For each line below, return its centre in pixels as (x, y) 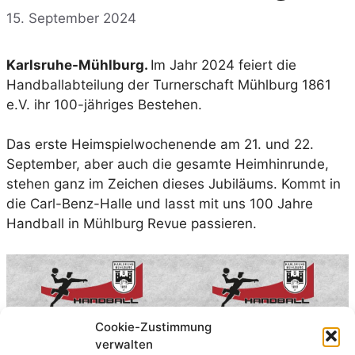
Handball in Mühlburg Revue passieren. (132, 224)
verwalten (124, 344)
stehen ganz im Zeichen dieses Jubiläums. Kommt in (174, 184)
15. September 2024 (71, 18)
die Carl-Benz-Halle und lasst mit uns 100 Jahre (160, 204)
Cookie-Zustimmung (153, 327)
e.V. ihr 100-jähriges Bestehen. (104, 104)
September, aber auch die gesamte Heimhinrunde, (168, 164)
